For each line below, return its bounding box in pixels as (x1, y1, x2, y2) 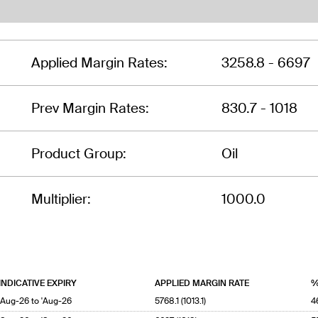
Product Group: (31, 144, 126, 163)
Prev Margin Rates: (31, 99, 149, 117)
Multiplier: (31, 190, 91, 208)
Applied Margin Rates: (31, 53, 168, 72)
